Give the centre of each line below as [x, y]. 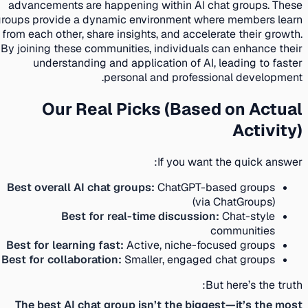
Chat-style [253, 216]
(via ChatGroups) [239, 201]
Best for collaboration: [67, 259]
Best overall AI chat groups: [86, 187]
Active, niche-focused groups [205, 245]
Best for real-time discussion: [146, 216]
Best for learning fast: [70, 245]
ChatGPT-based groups [220, 187]
